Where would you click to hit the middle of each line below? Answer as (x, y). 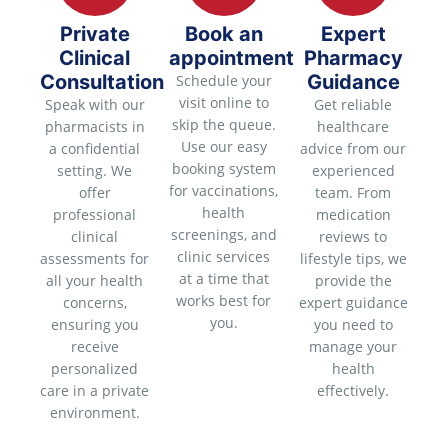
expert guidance (353, 302)
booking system (223, 168)
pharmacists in (94, 126)
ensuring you (94, 324)
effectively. (353, 390)
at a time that (223, 278)
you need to (353, 324)
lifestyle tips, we (353, 258)
